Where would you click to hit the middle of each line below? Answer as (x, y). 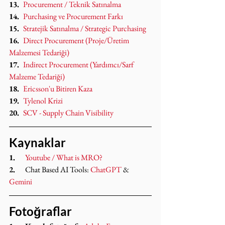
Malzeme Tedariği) (37, 77)
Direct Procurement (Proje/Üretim (77, 40)
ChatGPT (106, 170)
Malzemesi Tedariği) (39, 52)
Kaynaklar (37, 142)
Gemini (21, 182)
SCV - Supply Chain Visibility (68, 113)
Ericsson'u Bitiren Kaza (58, 89)
